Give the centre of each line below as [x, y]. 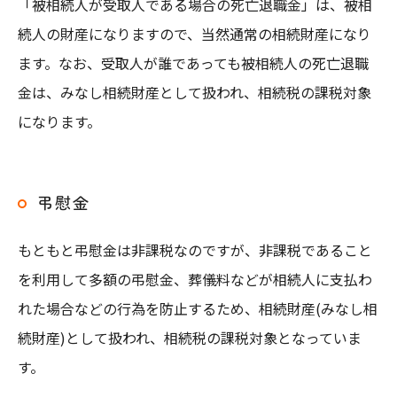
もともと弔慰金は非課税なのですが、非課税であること [195, 250]
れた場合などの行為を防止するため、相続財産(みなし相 [198, 308]
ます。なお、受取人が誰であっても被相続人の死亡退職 [193, 63]
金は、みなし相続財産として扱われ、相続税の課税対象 [195, 92]
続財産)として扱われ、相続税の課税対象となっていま [190, 338]
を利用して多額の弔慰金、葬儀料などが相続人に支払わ [195, 279]
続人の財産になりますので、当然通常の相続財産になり [195, 34]
